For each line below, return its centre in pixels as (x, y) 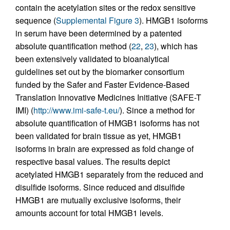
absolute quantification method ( (73, 46)
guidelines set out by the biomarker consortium (100, 72)
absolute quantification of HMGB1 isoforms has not (107, 123)
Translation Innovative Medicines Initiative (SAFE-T (108, 98)
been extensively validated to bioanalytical (92, 59)
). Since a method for (157, 110)
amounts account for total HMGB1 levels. (89, 213)
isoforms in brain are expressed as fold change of (104, 149)
